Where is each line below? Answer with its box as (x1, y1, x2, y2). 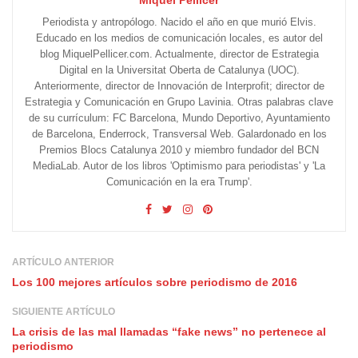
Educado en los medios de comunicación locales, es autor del (35, 31, 323, 44)
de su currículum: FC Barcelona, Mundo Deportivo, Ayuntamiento (28, 111, 330, 124)
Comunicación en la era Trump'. (105, 175, 253, 188)
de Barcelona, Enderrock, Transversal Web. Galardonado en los (31, 127, 327, 140)
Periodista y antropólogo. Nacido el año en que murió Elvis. (42, 15, 316, 28)
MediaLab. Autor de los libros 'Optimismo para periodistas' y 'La (33, 159, 325, 172)
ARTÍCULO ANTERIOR (12, 256, 114, 268)
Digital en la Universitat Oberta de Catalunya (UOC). (58, 63, 300, 76)
